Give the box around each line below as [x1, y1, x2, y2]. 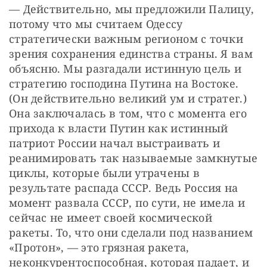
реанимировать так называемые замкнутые [9, 150, 258, 165]
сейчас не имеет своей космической [9, 210, 212, 225]
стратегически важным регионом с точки [9, 31, 243, 46]
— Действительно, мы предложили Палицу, [9, 1, 254, 16]
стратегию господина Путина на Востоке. [9, 76, 239, 91]
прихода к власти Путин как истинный [9, 120, 228, 135]
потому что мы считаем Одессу [9, 16, 183, 31]
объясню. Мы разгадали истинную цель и [9, 61, 241, 76]
